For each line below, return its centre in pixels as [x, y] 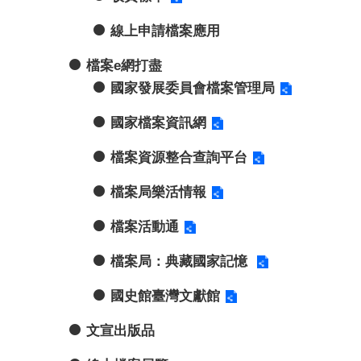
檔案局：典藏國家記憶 [181, 261]
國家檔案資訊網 [158, 122]
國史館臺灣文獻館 [165, 296]
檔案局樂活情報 [158, 192]
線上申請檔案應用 [165, 31]
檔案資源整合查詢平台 [179, 157]
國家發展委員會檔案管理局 [193, 88]
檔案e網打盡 [124, 65]
